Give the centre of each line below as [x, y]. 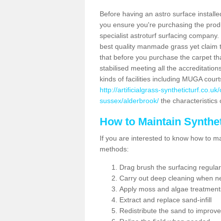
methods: [114, 149]
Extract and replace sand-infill [166, 200]
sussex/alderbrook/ [129, 101]
